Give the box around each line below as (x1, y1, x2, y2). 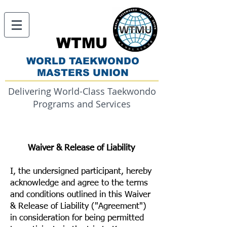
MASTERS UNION (36, 67, 129, 78)
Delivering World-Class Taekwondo (8, 85, 156, 97)
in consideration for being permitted (10, 214, 144, 222)
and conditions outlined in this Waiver (10, 191, 150, 199)
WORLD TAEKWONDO (26, 56, 139, 66)
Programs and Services (33, 98, 131, 110)
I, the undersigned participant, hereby (10, 167, 152, 176)
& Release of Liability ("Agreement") (10, 202, 146, 211)
